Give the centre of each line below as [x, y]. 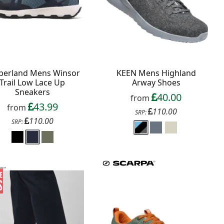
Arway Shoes [156, 82]
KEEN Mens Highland [156, 73]
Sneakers [32, 92]
